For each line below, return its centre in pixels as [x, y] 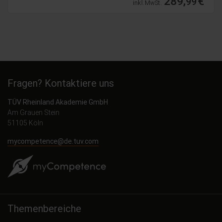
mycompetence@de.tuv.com [53, 141]
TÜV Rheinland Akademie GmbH [58, 102]
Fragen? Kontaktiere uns [61, 83]
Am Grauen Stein [33, 113]
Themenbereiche [44, 209]
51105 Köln [25, 123]
